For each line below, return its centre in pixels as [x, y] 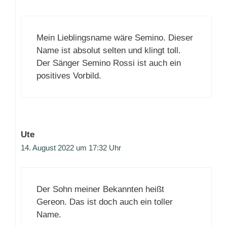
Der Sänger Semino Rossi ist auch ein [109, 63]
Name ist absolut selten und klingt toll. [109, 50]
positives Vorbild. [69, 75]
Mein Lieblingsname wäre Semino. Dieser [115, 37]
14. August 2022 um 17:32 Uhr [71, 147]
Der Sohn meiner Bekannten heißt [100, 190]
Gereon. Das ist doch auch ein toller [105, 202]
